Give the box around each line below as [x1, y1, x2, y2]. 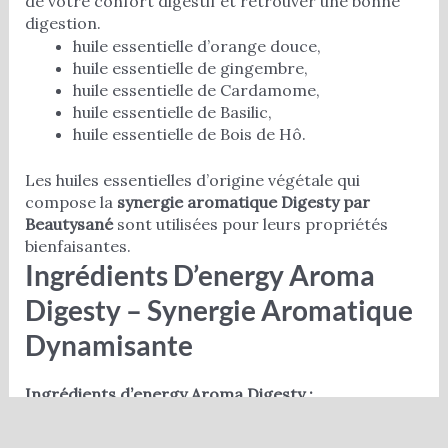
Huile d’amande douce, [72, 406, 246, 427]
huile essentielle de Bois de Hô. [72, 124, 306, 145]
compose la [24, 192, 117, 213]
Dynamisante [24, 328, 193, 363]
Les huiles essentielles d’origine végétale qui [24, 170, 360, 191]
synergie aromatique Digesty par [116, 192, 370, 213]
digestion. [24, 13, 101, 34]
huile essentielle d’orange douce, [72, 36, 321, 57]
